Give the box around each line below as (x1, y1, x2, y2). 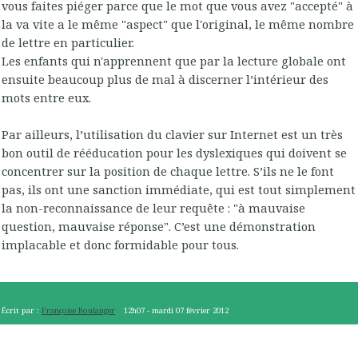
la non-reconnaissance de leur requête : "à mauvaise (2, 199, 305, 216)
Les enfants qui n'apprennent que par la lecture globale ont (2, 52, 346, 69)
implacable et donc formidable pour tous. (2, 236, 239, 253)
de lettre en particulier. (2, 34, 134, 50)
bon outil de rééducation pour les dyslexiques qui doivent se (2, 144, 347, 161)
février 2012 (186, 305, 229, 316)
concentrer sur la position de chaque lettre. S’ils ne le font (2, 162, 334, 179)
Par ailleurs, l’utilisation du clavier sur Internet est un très (2, 125, 343, 142)
